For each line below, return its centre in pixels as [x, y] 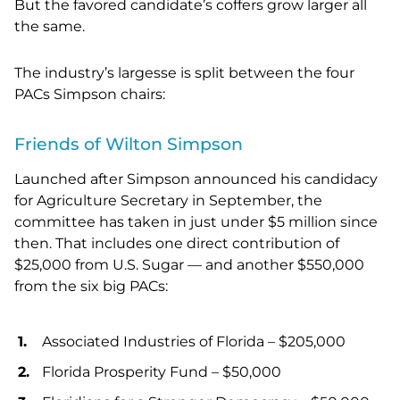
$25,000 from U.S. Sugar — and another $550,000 [189, 265]
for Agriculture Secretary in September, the [168, 201]
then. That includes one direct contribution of [177, 244]
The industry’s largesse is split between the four [184, 73]
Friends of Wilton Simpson [129, 145]
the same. [50, 27]
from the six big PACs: [91, 287]
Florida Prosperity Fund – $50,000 [162, 372]
